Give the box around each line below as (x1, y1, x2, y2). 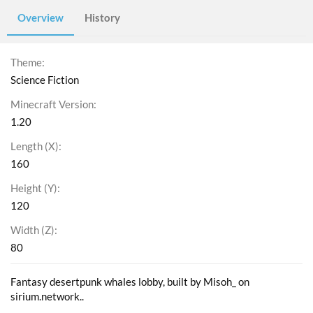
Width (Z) (10, 224, 54, 237)
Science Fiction (10, 73, 79, 87)
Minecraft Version (10, 98, 94, 111)
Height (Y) (10, 182, 57, 195)
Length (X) (10, 140, 59, 153)
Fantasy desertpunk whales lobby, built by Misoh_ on (10, 275, 249, 289)
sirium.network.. (10, 290, 84, 303)
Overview (17, 11, 64, 24)
